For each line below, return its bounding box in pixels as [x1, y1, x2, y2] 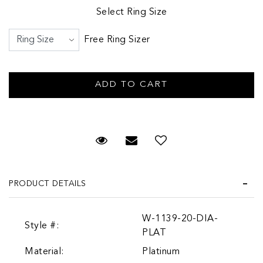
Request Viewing [107, 135, 202, 147]
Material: [25, 247, 64, 257]
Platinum [142, 247, 180, 257]
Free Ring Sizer [84, 35, 150, 45]
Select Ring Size [96, 7, 167, 17]
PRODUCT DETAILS [9, 179, 86, 188]
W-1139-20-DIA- [142, 214, 218, 224]
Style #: [25, 221, 59, 231]
